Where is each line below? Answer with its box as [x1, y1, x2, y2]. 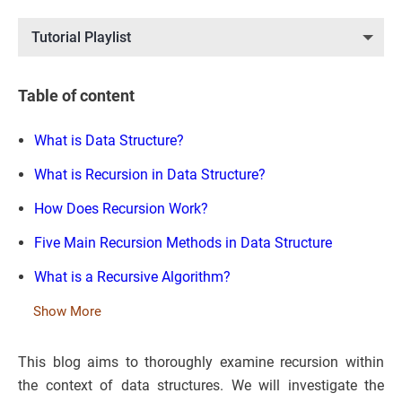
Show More [33, 303, 101, 320]
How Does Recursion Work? [34, 200, 208, 218]
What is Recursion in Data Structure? [34, 166, 266, 184]
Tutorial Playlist [31, 29, 131, 47]
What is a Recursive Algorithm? [34, 268, 231, 286]
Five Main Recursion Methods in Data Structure [34, 234, 332, 252]
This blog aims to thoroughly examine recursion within [18, 354, 384, 371]
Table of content [18, 86, 135, 106]
